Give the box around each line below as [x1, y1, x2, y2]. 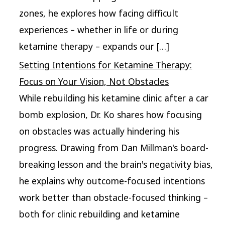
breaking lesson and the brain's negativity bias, [19, 158, 213, 171]
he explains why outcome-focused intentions [19, 175, 205, 187]
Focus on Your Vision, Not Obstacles [19, 75, 169, 88]
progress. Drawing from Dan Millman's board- [19, 142, 209, 154]
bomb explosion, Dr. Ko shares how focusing [19, 108, 202, 121]
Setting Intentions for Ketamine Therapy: [19, 59, 192, 71]
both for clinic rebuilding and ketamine [19, 208, 180, 220]
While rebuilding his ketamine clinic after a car [19, 92, 209, 104]
